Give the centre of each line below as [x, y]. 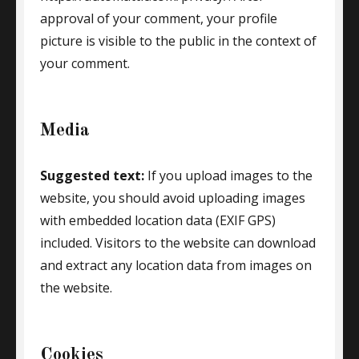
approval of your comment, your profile [159, 18]
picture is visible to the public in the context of [178, 41]
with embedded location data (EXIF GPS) [158, 220]
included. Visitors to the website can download [178, 243]
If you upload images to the [230, 175]
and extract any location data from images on [176, 265]
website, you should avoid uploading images [173, 198]
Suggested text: [94, 175]
